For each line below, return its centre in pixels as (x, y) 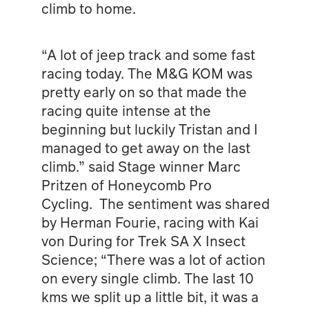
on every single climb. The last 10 (147, 278)
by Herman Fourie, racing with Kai (150, 222)
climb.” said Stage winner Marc (141, 166)
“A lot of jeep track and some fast (148, 54)
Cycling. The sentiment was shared (155, 203)
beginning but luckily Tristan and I (149, 129)
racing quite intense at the (126, 110)
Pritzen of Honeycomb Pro (126, 185)
